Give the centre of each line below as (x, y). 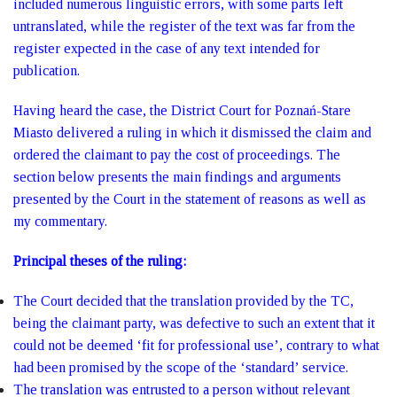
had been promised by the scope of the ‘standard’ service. (181, 367)
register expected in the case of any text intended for (167, 48)
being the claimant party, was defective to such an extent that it (194, 323)
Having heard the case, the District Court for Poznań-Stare (182, 110)
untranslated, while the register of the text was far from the (184, 26)
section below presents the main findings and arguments (177, 177)
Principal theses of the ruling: (100, 261)
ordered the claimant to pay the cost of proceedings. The (177, 155)
